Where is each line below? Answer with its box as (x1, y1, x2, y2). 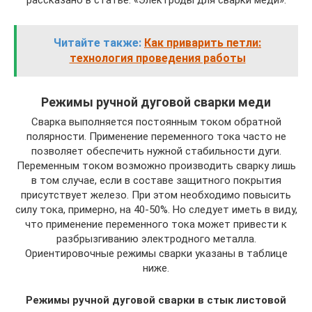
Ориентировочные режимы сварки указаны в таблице (24, 247, 288, 260)
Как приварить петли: (144, 36, 261, 50)
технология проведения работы (69, 52, 246, 65)
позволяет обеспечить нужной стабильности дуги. (31, 145, 281, 158)
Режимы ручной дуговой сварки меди (41, 95, 271, 110)
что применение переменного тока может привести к (25, 218, 287, 231)
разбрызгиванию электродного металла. (56, 233, 256, 246)
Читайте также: (54, 36, 141, 50)
